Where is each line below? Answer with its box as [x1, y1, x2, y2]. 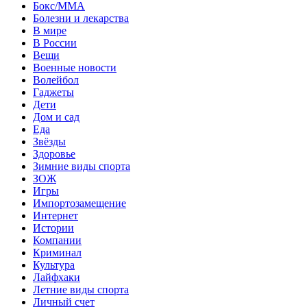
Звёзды [33, 135, 66, 147]
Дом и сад [33, 110, 79, 123]
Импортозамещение [33, 197, 126, 209]
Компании [33, 234, 82, 246]
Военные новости [33, 61, 116, 73]
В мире [33, 24, 66, 36]
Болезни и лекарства [33, 12, 129, 24]
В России [33, 36, 77, 49]
